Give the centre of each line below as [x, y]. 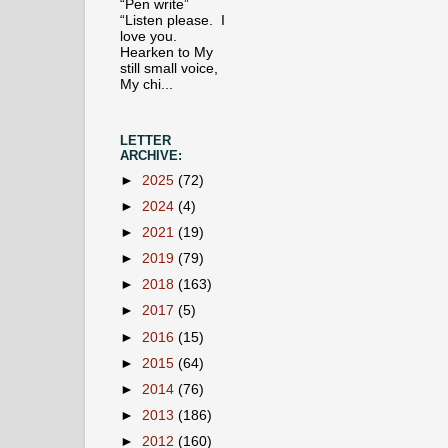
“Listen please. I [172, 21]
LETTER [145, 140]
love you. [150, 37]
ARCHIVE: [151, 155]
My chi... [146, 85]
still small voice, [169, 69]
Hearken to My [166, 53]
